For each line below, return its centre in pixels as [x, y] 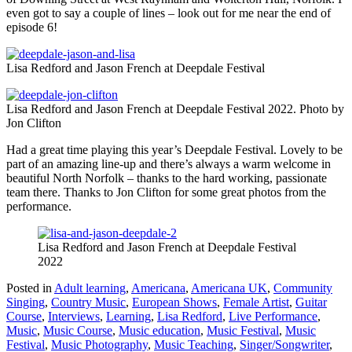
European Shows [174, 302]
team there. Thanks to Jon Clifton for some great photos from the [166, 192]
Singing [26, 302]
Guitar [311, 302]
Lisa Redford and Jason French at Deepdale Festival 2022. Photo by [175, 108]
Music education [159, 330]
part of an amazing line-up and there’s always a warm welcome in [169, 163]
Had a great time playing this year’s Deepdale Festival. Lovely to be [174, 149]
